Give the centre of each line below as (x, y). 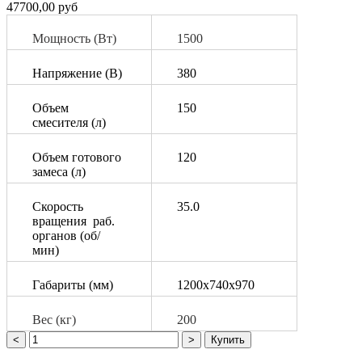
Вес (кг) (54, 320)
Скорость (58, 207)
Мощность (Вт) (74, 39)
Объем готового (77, 158)
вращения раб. (74, 221)
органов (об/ (66, 236)
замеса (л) (59, 172)
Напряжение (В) (77, 74)
